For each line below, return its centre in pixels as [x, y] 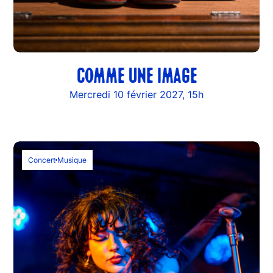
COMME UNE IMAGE [136, 77]
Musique [72, 160]
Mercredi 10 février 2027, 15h [136, 94]
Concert [42, 160]
